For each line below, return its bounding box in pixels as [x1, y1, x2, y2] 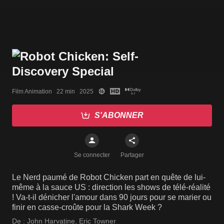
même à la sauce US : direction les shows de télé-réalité [12, 183, 210, 192]
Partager [120, 151, 144, 159]
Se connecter [74, 151, 110, 159]
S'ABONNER [94, 111, 143, 120]
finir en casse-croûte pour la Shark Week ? [12, 203, 162, 212]
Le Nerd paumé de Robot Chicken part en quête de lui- [12, 173, 205, 182]
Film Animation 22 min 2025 [12, 87, 93, 95]
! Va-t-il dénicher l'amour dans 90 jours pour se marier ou [12, 193, 211, 202]
